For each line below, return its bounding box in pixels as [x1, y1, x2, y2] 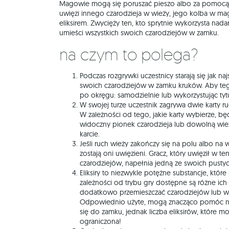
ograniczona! [80, 217, 123, 226]
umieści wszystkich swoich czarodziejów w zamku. [59, 28, 219, 37]
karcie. [80, 129, 102, 139]
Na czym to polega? [68, 44, 198, 64]
